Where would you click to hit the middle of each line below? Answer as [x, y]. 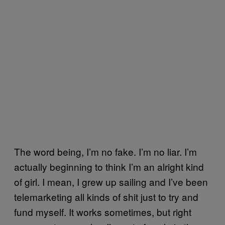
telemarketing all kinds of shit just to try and [106, 197]
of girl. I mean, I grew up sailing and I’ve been [111, 182]
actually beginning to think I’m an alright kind [109, 166]
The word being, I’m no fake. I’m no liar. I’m [105, 151]
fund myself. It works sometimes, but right [103, 212]
